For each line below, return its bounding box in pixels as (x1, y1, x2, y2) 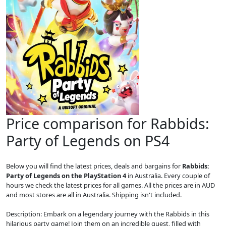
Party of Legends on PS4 (6, 131, 169, 150)
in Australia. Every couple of (126, 171, 210, 180)
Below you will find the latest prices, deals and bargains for (6, 161, 182, 171)
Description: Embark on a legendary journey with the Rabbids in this (6, 209, 209, 218)
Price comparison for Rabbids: (6, 114, 209, 133)
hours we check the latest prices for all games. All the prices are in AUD (6, 181, 215, 190)
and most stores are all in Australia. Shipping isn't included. (6, 190, 182, 199)
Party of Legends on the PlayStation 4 (6, 171, 126, 180)
